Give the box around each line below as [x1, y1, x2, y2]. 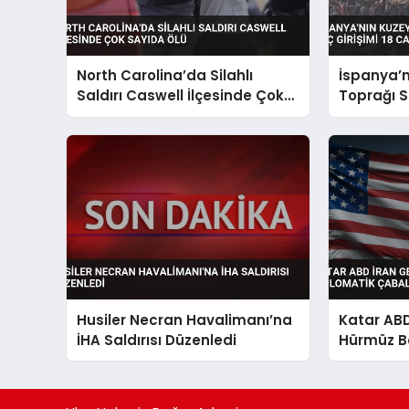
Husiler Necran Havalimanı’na [77, 309, 293, 330]
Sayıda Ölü [77, 106, 157, 126]
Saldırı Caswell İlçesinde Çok [77, 86, 285, 106]
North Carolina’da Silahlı [77, 66, 254, 86]
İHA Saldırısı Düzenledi [77, 330, 237, 350]
